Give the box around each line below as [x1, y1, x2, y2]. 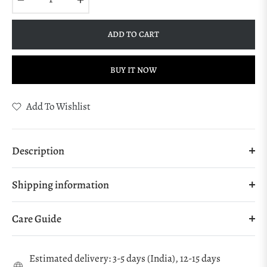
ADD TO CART [108, 29, 159, 41]
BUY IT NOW [110, 64, 157, 76]
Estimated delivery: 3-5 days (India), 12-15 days [29, 252, 221, 266]
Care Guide [12, 212, 61, 226]
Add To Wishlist [26, 100, 91, 114]
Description [12, 144, 64, 159]
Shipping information [12, 178, 109, 193]
